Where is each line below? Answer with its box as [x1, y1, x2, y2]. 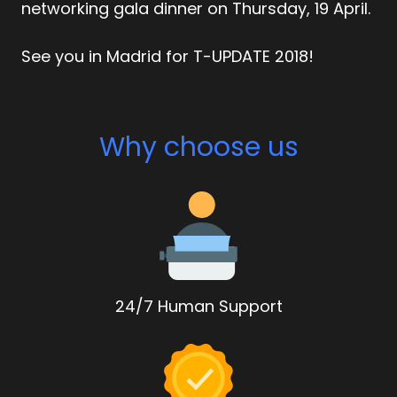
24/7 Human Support [114, 295, 283, 317]
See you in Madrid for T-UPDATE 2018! [21, 45, 314, 67]
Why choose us [98, 128, 299, 166]
